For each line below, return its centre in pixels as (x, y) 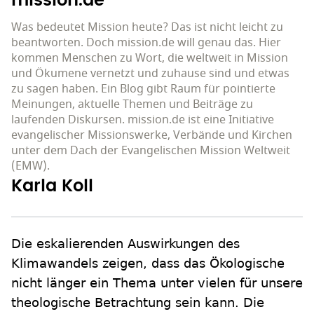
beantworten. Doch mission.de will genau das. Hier (146, 43)
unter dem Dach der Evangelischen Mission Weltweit (151, 151)
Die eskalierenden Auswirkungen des (125, 244)
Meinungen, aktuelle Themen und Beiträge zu (132, 105)
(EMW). (30, 166)
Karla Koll (52, 187)
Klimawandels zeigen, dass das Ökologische (148, 264)
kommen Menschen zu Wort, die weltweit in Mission (150, 59)
